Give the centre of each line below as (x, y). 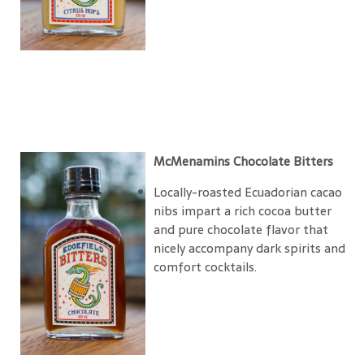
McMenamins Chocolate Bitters (251, 161)
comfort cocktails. (205, 266)
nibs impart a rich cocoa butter (243, 210)
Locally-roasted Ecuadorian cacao (248, 192)
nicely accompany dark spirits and (249, 248)
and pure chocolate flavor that (241, 229)
